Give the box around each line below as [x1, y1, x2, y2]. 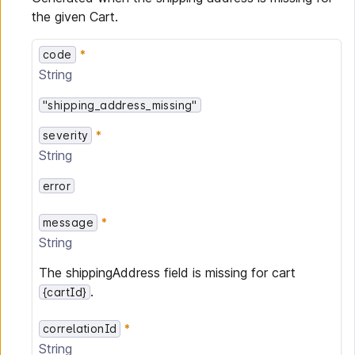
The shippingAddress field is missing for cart [39, 265, 296, 281]
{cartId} [43, 285, 87, 299]
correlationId [43, 322, 117, 335]
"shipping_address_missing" [43, 98, 197, 112]
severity [43, 128, 89, 142]
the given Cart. [32, 9, 118, 25]
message [43, 216, 94, 229]
